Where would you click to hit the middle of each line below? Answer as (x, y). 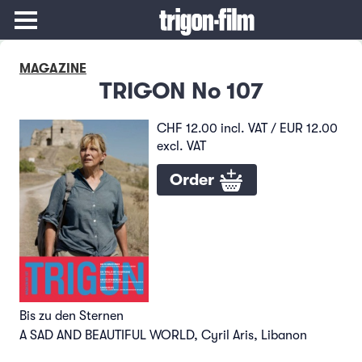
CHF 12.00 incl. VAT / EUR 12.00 (247, 128)
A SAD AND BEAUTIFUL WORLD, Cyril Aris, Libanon (163, 335)
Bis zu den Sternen (73, 316)
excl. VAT (181, 146)
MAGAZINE (53, 69)
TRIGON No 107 (181, 91)
